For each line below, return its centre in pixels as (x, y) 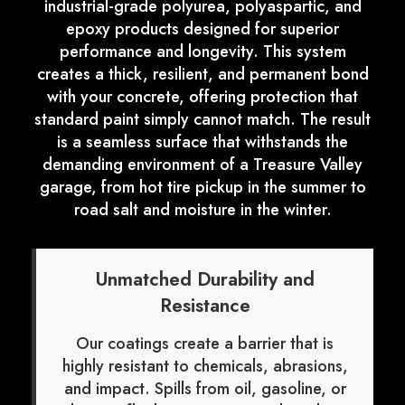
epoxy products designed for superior (202, 29)
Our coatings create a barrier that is (205, 344)
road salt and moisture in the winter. (202, 210)
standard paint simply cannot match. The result (202, 120)
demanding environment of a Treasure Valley (202, 165)
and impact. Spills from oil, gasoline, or (205, 389)
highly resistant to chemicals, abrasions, (205, 367)
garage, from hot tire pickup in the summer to (202, 188)
